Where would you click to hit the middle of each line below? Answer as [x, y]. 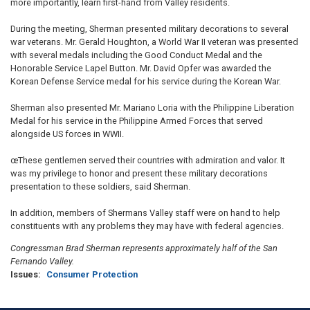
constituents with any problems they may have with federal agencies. [147, 226]
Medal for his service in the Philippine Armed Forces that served [137, 121]
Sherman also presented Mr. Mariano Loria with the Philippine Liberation [152, 108]
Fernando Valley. [42, 262]
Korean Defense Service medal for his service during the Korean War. [146, 82]
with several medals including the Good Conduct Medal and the [136, 55]
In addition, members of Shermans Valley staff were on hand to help [145, 213]
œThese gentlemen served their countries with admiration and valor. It [148, 161]
